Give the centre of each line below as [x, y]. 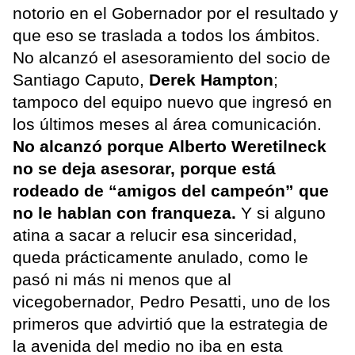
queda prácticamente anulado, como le [160, 257]
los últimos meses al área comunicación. [167, 124]
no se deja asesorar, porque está [144, 168]
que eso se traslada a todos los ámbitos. [166, 35]
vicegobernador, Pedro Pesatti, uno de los [172, 301]
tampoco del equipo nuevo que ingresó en [172, 101]
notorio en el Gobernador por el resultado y [176, 13]
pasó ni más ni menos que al [122, 279]
